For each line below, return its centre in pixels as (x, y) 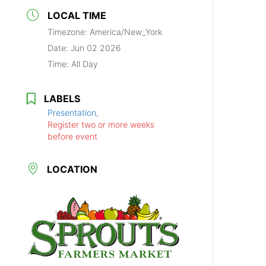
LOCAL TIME (77, 15)
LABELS (62, 98)
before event (73, 136)
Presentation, (73, 112)
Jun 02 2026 (96, 47)
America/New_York (126, 31)
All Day (85, 64)
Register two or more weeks (101, 124)
